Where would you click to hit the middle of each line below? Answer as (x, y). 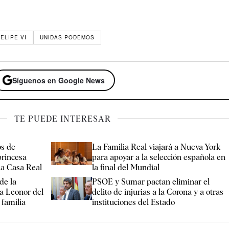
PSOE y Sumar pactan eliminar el (151, 181)
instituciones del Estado (134, 202)
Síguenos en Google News (59, 80)
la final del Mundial (126, 167)
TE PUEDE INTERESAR (62, 119)
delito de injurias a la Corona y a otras (158, 192)
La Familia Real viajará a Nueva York (157, 147)
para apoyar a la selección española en (159, 157)
